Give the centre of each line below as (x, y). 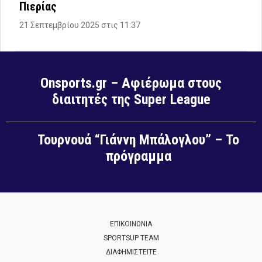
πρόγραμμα (138, 156)
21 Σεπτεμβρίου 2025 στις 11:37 (80, 25)
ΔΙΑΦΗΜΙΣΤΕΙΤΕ (131, 252)
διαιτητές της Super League (131, 100)
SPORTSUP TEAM (131, 238)
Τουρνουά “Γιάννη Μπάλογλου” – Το (138, 140)
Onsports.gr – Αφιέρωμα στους (131, 83)
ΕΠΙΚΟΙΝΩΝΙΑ (131, 224)
